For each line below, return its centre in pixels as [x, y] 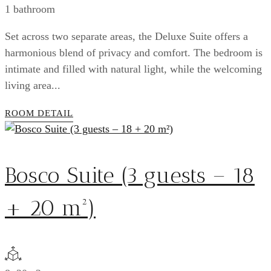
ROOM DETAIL [39, 113]
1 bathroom [30, 9]
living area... [33, 85]
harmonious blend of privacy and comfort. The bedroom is [134, 52]
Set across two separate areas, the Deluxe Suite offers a [126, 36]
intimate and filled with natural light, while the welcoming [133, 69]
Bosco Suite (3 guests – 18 [130, 175]
